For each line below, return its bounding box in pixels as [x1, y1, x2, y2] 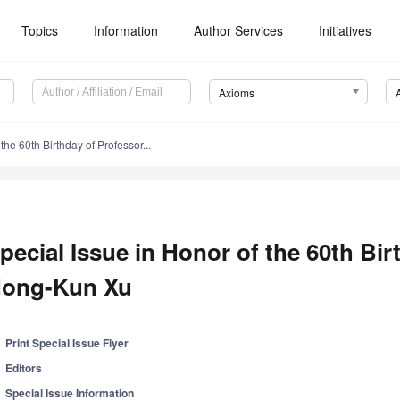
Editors [5, 360, 43, 377]
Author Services [194, 21, 284, 39]
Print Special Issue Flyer [5, 335, 129, 352]
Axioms [218, 85, 254, 101]
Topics [21, 21, 59, 39]
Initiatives [319, 21, 372, 39]
